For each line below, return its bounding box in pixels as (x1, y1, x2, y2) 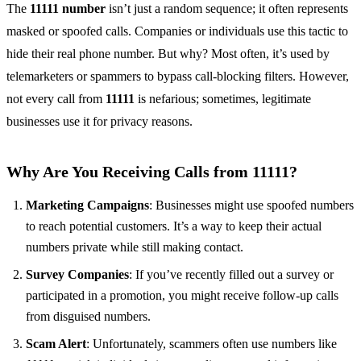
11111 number (30, 2, 106, 16)
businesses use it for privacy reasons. (6, 114, 193, 129)
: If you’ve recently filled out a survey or (129, 268, 334, 282)
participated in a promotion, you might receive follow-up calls (26, 288, 338, 303)
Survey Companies (26, 268, 129, 282)
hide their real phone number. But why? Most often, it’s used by (6, 47, 330, 61)
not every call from (6, 92, 106, 106)
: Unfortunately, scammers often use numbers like (86, 337, 337, 351)
